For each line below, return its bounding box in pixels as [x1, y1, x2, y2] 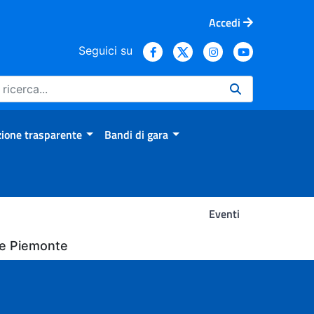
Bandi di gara [104, 126, 168, 143]
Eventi [208, 205, 240, 222]
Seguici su [78, 43, 132, 57]
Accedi [209, 13, 240, 31]
